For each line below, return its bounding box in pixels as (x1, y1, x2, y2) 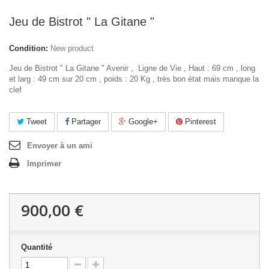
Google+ (126, 117, 158, 126)
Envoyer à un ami (27, 141, 92, 150)
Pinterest (183, 117, 216, 126)
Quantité (21, 243, 52, 252)
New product (50, 44, 94, 53)
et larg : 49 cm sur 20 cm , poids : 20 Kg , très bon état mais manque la (9, 74, 259, 83)
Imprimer (27, 159, 61, 168)
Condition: (9, 44, 48, 53)
